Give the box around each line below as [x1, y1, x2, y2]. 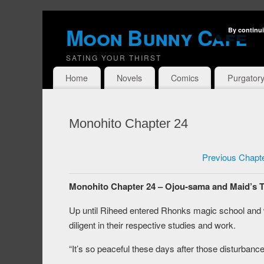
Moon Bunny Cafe [66, 22, 247, 52]
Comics [170, 72, 199, 84]
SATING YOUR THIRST [66, 52, 161, 62]
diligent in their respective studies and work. [69, 219, 236, 232]
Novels [117, 72, 143, 84]
